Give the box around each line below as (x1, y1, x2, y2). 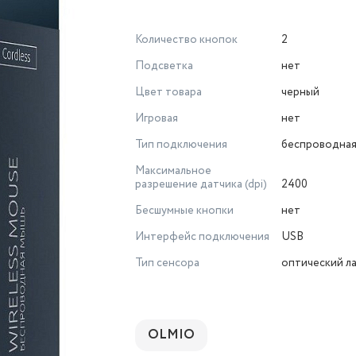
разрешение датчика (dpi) (135, 176, 267, 192)
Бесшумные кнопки (135, 203, 234, 219)
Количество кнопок (135, 32, 238, 48)
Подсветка (135, 58, 193, 74)
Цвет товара (135, 84, 202, 100)
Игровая (135, 110, 178, 126)
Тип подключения (135, 137, 227, 153)
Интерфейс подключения (135, 229, 269, 245)
